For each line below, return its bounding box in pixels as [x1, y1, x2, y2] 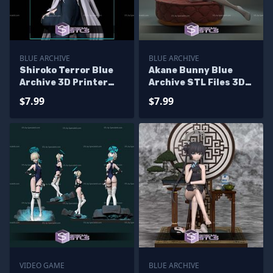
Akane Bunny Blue [149, 65, 233, 76]
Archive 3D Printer [19, 77, 108, 88]
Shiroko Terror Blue [19, 65, 113, 76]
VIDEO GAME [19, 260, 65, 271]
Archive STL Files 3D [149, 77, 245, 88]
